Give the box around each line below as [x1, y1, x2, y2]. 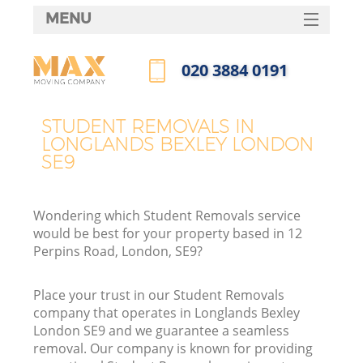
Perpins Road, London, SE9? [33, 242, 203, 261]
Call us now [149, 90, 219, 109]
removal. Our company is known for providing [33, 340, 314, 358]
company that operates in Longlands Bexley [33, 304, 301, 322]
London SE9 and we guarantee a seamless [33, 322, 290, 340]
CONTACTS [140, 169, 222, 188]
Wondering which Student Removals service [33, 207, 301, 225]
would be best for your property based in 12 [33, 224, 303, 243]
